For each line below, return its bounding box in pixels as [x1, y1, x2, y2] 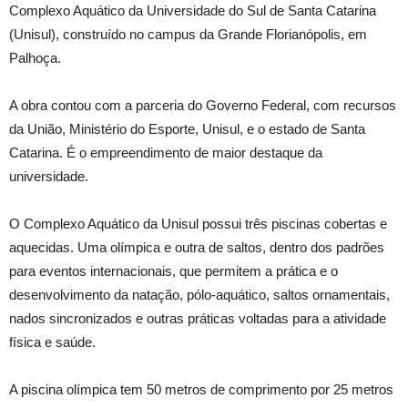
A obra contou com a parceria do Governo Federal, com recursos [9, 97, 396, 113]
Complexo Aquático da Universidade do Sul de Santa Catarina [9, 3, 376, 18]
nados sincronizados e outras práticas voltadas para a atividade [9, 311, 386, 326]
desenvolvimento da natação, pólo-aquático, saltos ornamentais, [9, 287, 390, 302]
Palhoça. [9, 50, 61, 66]
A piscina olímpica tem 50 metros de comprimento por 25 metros [9, 382, 393, 397]
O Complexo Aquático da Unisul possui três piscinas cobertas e [9, 216, 387, 231]
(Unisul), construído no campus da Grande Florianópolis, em [9, 26, 367, 42]
